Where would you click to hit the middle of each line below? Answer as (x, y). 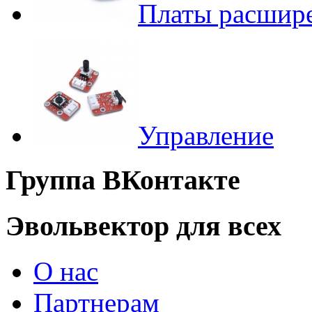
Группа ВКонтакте (123, 180)
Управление (206, 135)
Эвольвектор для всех (143, 226)
